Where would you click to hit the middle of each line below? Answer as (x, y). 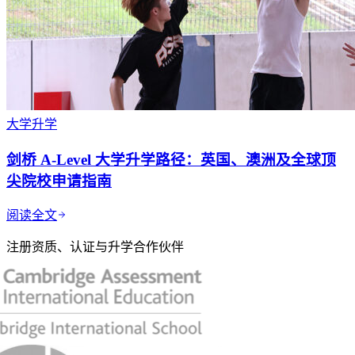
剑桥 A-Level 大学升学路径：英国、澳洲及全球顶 (171, 159)
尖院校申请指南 (59, 181)
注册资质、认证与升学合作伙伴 (95, 247)
